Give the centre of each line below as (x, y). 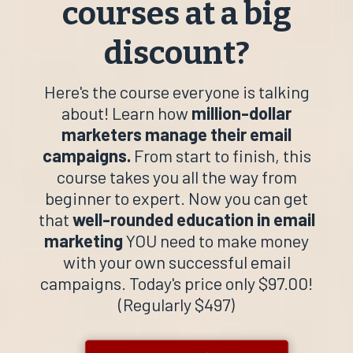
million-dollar (240, 112)
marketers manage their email (176, 134)
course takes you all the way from (176, 176)
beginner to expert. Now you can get (176, 197)
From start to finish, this (221, 155)
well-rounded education (163, 219)
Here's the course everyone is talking (176, 91)
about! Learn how (125, 112)
